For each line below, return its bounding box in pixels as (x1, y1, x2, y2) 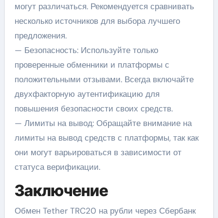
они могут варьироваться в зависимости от (14, 146, 182, 158)
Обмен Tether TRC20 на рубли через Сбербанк (14, 205, 196, 217)
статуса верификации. (14, 161, 100, 172)
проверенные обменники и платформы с (14, 59, 169, 70)
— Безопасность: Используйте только (14, 44, 158, 55)
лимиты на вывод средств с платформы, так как (14, 132, 199, 143)
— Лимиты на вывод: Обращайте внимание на (14, 117, 192, 128)
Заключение (14, 181, 108, 200)
